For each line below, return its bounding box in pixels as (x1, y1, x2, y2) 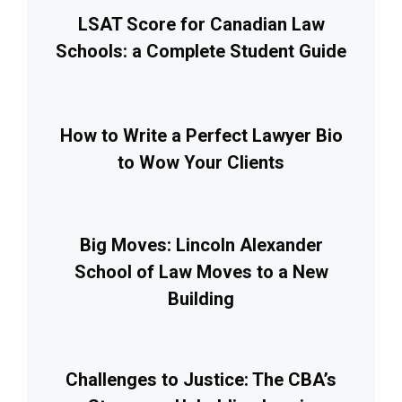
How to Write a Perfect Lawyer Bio (59, 124, 343, 146)
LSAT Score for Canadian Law (77, 13, 325, 35)
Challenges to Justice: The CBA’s (66, 368, 336, 390)
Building (168, 287, 234, 310)
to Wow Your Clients (118, 151, 284, 173)
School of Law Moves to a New (74, 260, 328, 283)
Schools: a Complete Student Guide (56, 39, 346, 62)
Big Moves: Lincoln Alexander (79, 233, 323, 256)
